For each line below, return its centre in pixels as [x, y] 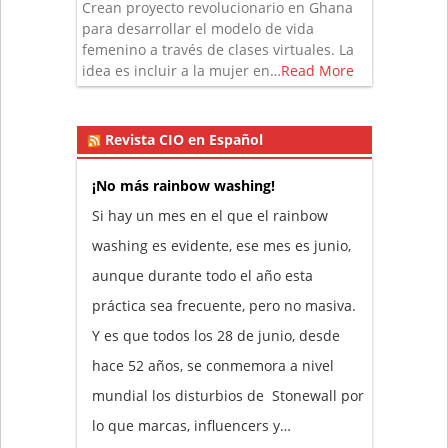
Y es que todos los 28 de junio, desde [215, 335]
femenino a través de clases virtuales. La [217, 49]
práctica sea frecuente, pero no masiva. [223, 305]
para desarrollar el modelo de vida [197, 28]
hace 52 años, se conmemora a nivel [212, 365]
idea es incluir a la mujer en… [181, 70]
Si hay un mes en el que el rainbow [209, 215]
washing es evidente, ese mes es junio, [221, 245]
